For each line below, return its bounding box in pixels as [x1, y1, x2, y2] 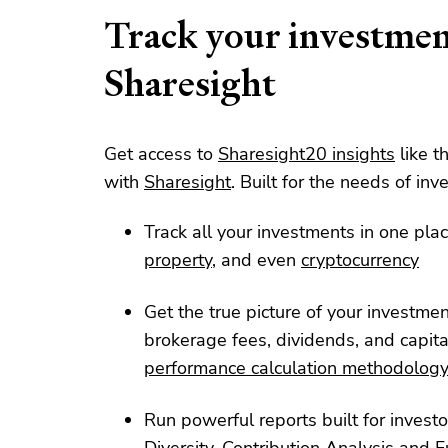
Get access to [104, 141, 218, 166]
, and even [212, 247, 301, 272]
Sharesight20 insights [218, 141, 395, 166]
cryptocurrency [301, 247, 419, 272]
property [144, 247, 212, 272]
